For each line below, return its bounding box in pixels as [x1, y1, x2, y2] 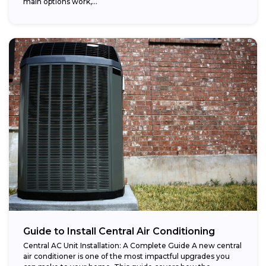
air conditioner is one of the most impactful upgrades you [23, 252, 230, 261]
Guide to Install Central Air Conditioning [23, 226, 215, 237]
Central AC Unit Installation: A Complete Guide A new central [23, 241, 242, 251]
